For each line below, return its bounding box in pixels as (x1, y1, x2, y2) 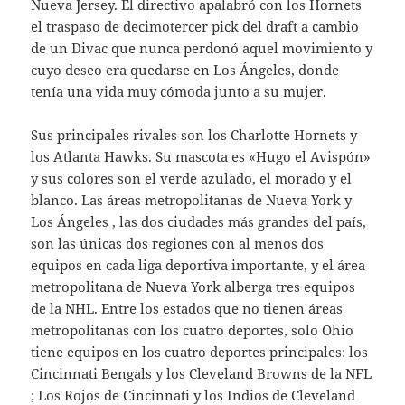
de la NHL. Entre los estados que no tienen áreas (31, 299, 344, 318)
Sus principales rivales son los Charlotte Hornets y (31, 126, 358, 145)
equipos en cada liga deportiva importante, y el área (31, 256, 366, 275)
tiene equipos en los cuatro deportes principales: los (31, 343, 369, 362)
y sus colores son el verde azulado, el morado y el (31, 169, 353, 188)
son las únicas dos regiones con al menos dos (31, 234, 325, 253)
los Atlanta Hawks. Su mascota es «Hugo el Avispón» (31, 147, 372, 166)
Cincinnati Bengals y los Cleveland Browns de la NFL (31, 364, 372, 383)
